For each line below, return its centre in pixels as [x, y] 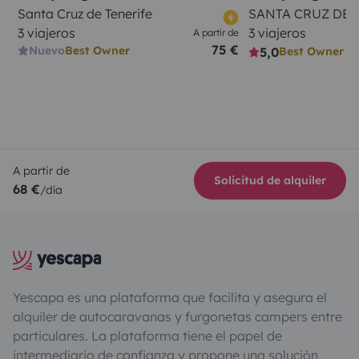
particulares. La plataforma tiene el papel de [147, 335]
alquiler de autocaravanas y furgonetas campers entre [177, 316]
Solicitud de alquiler [270, 180]
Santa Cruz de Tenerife [85, 13]
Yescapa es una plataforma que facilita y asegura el [170, 297]
